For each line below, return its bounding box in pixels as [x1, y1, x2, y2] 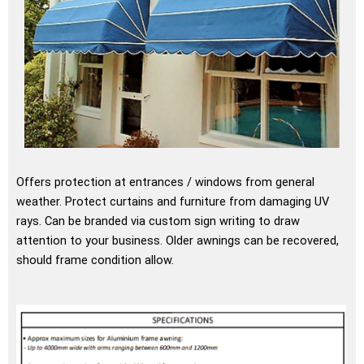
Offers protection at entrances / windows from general [16, 174, 314, 189]
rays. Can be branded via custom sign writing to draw [16, 213, 300, 228]
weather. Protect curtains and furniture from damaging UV [16, 193, 329, 209]
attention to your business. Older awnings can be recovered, [16, 232, 339, 248]
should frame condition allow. [16, 252, 174, 267]
